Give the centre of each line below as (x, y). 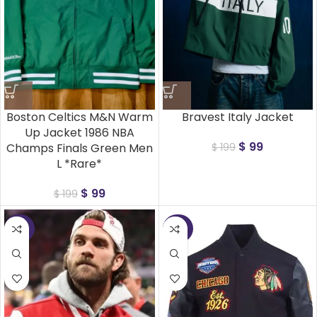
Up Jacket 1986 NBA (79, 133)
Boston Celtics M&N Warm (79, 117)
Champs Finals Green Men (79, 148)
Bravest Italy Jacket (237, 117)
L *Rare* (80, 164)
